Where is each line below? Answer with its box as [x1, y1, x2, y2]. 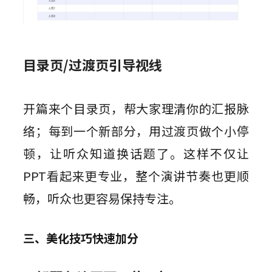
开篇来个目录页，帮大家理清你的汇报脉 [23, 100, 249, 118]
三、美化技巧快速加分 [23, 229, 139, 247]
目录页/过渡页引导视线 [23, 55, 163, 75]
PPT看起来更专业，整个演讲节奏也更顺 [23, 167, 249, 185]
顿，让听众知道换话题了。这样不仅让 [23, 144, 249, 163]
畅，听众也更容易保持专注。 [23, 189, 182, 208]
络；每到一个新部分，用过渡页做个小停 [23, 122, 249, 140]
